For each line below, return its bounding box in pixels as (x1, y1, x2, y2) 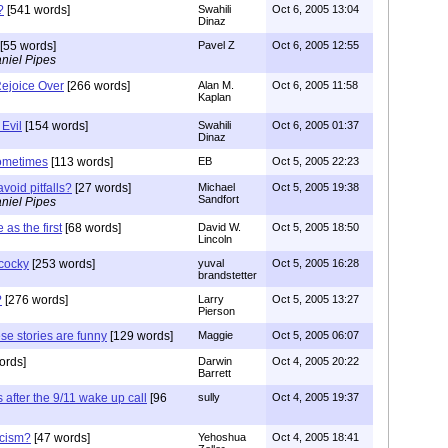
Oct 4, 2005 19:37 (272, 390, 359, 403)
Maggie (198, 328, 233, 341)
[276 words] (2, 292, 68, 307)
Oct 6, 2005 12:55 (272, 38, 359, 51)
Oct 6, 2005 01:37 (272, 118, 359, 131)
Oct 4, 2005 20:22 (272, 354, 359, 367)
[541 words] (4, 2, 70, 17)
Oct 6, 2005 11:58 (272, 78, 358, 91)
